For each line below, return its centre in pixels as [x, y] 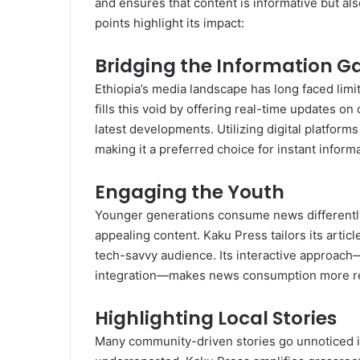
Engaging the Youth [190, 192]
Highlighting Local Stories [216, 319]
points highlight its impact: [170, 23]
